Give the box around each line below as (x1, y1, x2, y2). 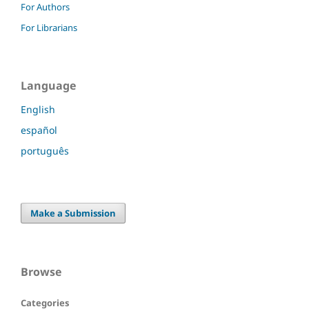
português (21, 144, 69, 158)
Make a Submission (30, 207, 117, 220)
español (21, 123, 57, 137)
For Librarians (21, 21, 77, 34)
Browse (21, 264, 61, 280)
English (21, 103, 55, 117)
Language (21, 78, 76, 94)
